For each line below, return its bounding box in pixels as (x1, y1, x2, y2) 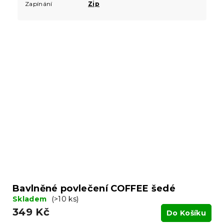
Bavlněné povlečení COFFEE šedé (12, 183, 175, 194)
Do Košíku (166, 208, 206, 218)
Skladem (12, 194, 49, 204)
